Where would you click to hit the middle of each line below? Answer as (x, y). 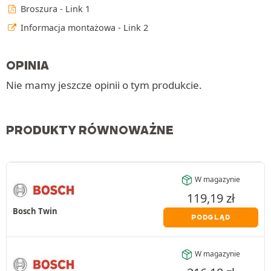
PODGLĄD (211, 217)
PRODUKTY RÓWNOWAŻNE (90, 130)
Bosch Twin (35, 211)
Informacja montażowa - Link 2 (83, 27)
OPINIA (28, 65)
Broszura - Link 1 (54, 8)
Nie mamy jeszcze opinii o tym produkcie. (104, 85)
